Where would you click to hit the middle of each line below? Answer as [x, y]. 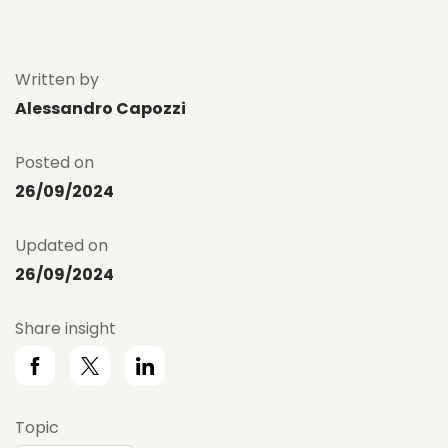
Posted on [54, 163]
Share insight [65, 329]
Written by [57, 80]
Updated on [61, 246]
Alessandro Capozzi [100, 109]
